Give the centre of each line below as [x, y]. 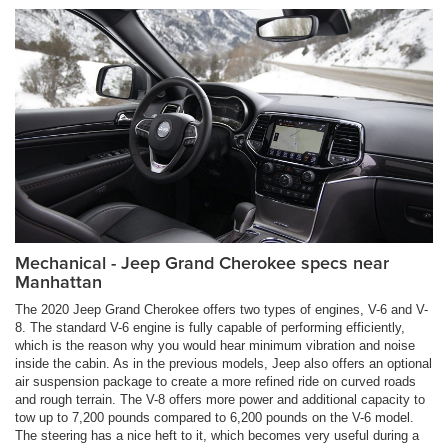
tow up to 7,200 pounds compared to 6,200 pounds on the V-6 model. [214, 418]
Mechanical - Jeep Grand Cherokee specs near [202, 263]
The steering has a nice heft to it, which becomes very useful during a [217, 436]
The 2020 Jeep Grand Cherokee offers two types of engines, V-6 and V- [221, 310]
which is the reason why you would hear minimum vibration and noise [215, 346]
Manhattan [58, 282]
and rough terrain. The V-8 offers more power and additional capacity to [220, 400]
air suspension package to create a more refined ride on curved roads [215, 382]
